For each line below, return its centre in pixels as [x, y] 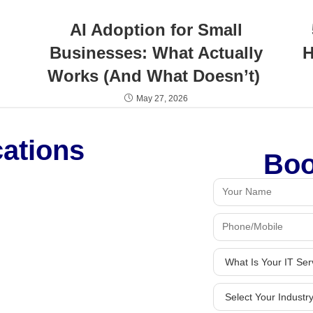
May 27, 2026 [162, 98]
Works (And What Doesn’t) [156, 75]
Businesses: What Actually [156, 52]
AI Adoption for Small [156, 29]
